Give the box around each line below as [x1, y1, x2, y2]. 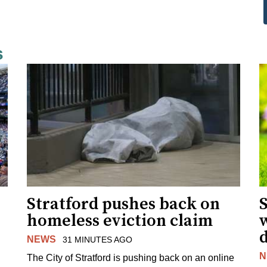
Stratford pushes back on [27, 193, 221, 215]
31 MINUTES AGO [62, 234, 132, 244]
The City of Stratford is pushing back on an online [27, 252, 235, 263]
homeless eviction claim [27, 210, 213, 231]
